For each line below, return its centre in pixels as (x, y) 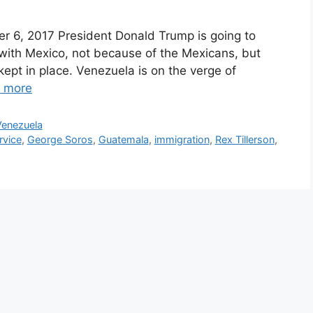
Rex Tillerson (245, 139)
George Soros (60, 139)
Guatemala (123, 139)
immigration (182, 139)
